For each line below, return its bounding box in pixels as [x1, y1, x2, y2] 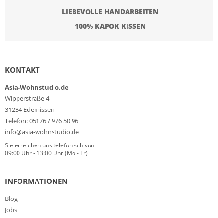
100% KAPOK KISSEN [74, 21, 146, 31]
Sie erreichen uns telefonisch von [5, 141, 94, 150]
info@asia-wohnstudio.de [5, 127, 79, 137]
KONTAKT [5, 65, 40, 75]
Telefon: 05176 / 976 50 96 [5, 116, 78, 126]
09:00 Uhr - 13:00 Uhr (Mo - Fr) [5, 149, 88, 158]
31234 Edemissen [5, 105, 54, 114]
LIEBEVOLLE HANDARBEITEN [62, 7, 159, 17]
